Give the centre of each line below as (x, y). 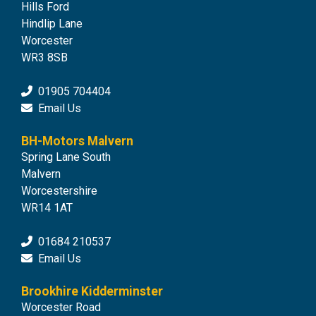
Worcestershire (59, 191)
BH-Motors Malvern (77, 141)
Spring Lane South (66, 157)
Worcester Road (61, 308)
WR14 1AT (47, 208)
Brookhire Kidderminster (92, 292)
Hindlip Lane (52, 24)
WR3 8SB (44, 58)
